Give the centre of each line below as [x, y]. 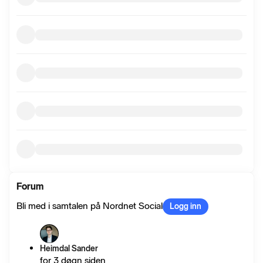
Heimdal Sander [69, 249]
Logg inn [186, 206]
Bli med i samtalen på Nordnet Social [90, 206]
